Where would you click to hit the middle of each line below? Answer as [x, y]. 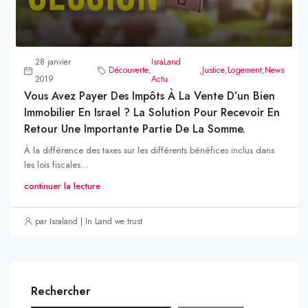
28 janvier [53, 62]
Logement [245, 70]
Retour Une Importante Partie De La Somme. [135, 129]
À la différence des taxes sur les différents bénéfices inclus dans [149, 150]
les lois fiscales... [56, 164]
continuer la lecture [62, 186]
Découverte [128, 70]
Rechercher [60, 291]
